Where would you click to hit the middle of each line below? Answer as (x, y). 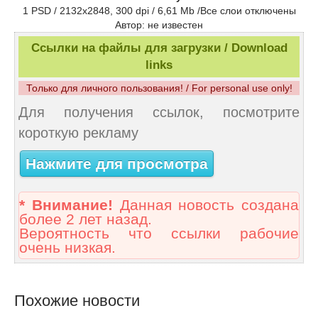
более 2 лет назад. (86, 220)
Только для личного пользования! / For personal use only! (159, 88)
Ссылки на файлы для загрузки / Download (159, 48)
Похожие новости (77, 301)
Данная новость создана (205, 205)
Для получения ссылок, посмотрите (159, 113)
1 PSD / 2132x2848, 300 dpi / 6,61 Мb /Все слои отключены (159, 11)
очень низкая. (67, 248)
